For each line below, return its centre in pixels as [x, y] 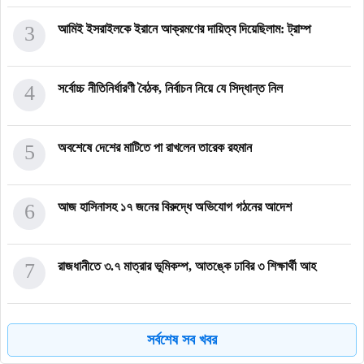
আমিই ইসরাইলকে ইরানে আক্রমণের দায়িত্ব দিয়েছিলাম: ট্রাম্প [184, 29]
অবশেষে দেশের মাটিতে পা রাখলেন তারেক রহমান [155, 148]
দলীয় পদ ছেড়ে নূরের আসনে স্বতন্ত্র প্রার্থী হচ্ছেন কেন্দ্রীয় [175, 326]
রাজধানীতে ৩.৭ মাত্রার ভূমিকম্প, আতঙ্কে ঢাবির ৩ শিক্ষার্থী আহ [187, 266]
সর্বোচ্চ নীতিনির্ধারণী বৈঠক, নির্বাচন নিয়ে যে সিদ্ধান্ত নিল [170, 89]
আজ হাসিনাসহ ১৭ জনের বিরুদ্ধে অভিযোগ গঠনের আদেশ [175, 207]
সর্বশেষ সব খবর [182, 340]
